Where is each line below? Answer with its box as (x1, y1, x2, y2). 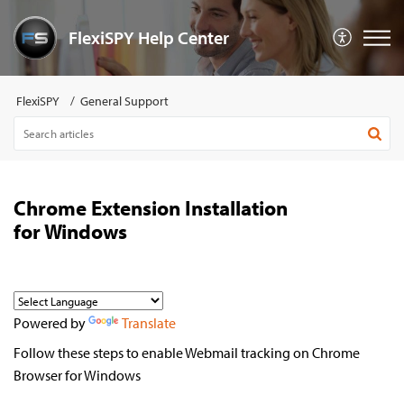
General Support (80, 93, 169, 109)
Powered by (14, 314, 88, 332)
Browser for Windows (14, 366, 141, 384)
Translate (122, 314, 176, 332)
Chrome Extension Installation (14, 195, 288, 221)
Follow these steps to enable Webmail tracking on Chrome (14, 344, 360, 362)
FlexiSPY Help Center (68, 26, 229, 49)
